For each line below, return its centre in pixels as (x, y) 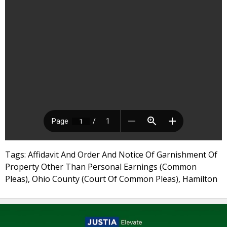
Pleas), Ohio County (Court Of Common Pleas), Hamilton (111, 179)
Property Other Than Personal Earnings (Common (101, 167)
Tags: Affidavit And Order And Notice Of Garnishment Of (111, 155)
